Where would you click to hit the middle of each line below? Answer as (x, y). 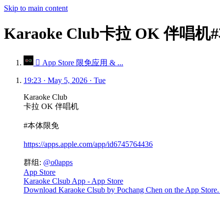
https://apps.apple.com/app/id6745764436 (88, 144)
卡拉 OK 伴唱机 (51, 106)
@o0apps (58, 162)
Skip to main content (36, 8)
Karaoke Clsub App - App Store (73, 181)
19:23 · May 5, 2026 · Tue (65, 80)
